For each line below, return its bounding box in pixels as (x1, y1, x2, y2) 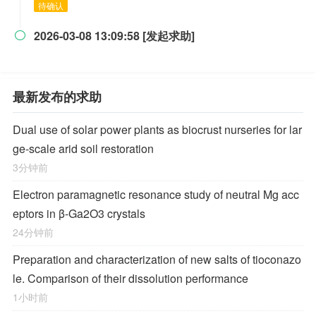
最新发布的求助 (13, 87, 102, 106)
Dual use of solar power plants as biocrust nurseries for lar (13, 121, 302, 138)
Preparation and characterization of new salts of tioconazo (13, 251, 301, 267)
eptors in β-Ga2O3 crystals (13, 205, 145, 221)
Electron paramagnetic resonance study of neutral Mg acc (13, 186, 299, 202)
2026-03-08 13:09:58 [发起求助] (34, 28, 195, 44)
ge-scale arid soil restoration (13, 140, 154, 157)
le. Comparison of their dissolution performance (13, 270, 248, 286)
